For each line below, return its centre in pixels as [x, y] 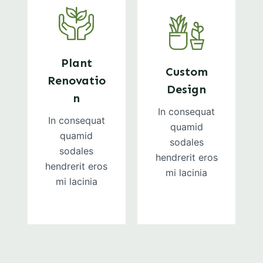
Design [187, 89]
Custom [186, 72]
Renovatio [76, 80]
